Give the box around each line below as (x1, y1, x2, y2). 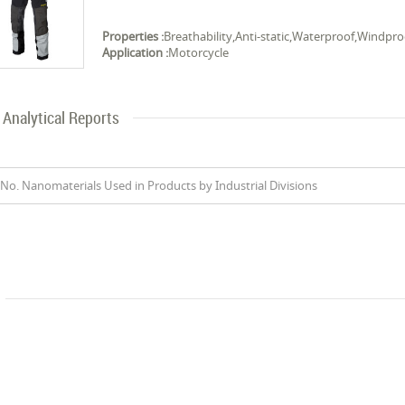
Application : (102, 44, 169, 61)
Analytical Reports (3, 107, 120, 128)
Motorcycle (168, 44, 230, 61)
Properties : (102, 28, 165, 44)
